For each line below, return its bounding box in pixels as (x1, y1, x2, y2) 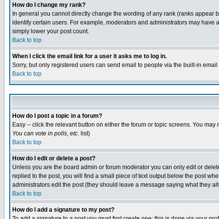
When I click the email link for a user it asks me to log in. (12, 53, 167, 60)
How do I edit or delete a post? (12, 155, 95, 162)
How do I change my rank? (12, 1, 86, 8)
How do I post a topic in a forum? (12, 112, 102, 119)
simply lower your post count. (12, 28, 89, 35)
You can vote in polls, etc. (12, 130, 79, 137)
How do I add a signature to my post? (12, 206, 114, 213)
